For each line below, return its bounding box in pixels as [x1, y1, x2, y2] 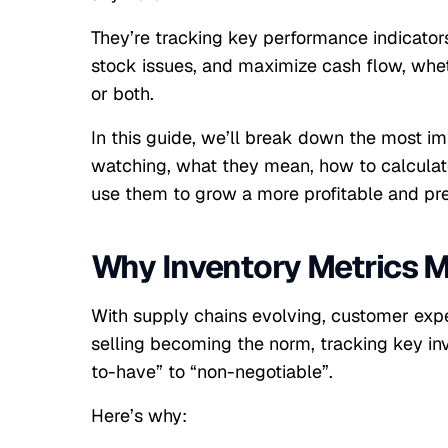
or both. [90, 82, 154, 105]
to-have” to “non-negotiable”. [90, 360, 333, 383]
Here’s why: [90, 404, 187, 427]
